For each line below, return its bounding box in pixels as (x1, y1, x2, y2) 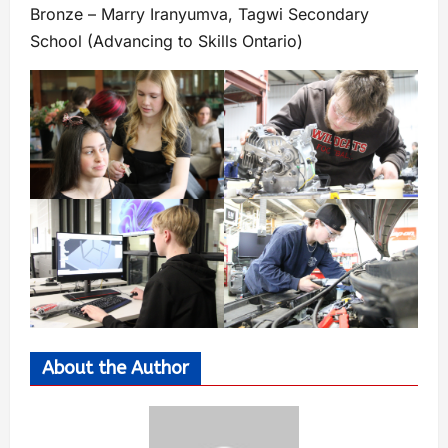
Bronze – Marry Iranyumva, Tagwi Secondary (30, 3, 369, 24)
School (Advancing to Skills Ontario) (30, 30, 303, 51)
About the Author (42, 357, 189, 380)
